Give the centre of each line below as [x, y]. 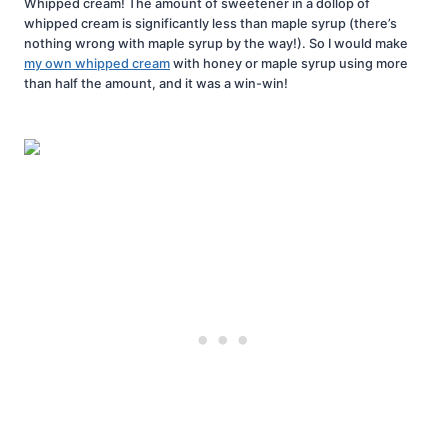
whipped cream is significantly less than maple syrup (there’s [210, 23]
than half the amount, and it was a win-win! [156, 83]
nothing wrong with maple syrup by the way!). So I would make [216, 43]
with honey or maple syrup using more [289, 63]
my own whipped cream [97, 63]
